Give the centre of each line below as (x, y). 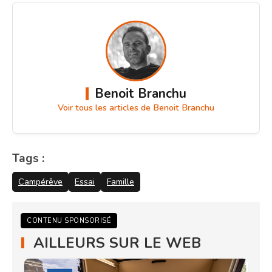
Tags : (28, 159)
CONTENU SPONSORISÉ (69, 220)
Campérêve (40, 182)
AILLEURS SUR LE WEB (117, 243)
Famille (121, 182)
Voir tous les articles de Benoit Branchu (136, 108)
